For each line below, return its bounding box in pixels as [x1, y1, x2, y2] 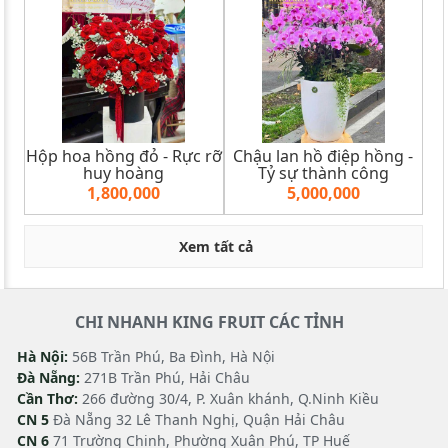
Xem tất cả [179, 236, 253, 256]
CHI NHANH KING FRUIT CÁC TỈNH [74, 310, 344, 333]
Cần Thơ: [17, 388, 78, 408]
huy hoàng [83, 161, 165, 184]
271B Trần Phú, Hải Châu [80, 367, 250, 387]
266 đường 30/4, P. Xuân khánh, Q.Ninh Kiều [78, 388, 379, 408]
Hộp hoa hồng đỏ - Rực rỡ [25, 144, 222, 167]
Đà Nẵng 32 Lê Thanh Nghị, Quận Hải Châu [49, 409, 345, 429]
